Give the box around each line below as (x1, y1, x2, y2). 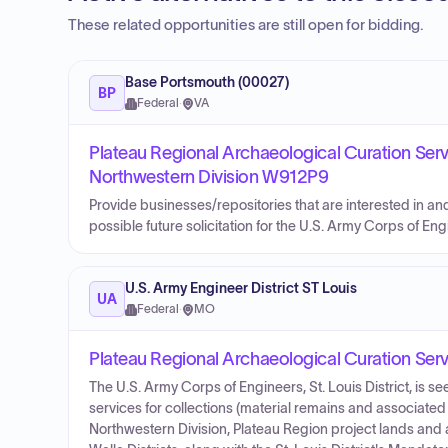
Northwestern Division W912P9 (89, 167, 329, 187)
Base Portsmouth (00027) (125, 75, 289, 90)
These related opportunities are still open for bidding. (68, 17, 424, 33)
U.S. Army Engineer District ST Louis (125, 281, 357, 296)
